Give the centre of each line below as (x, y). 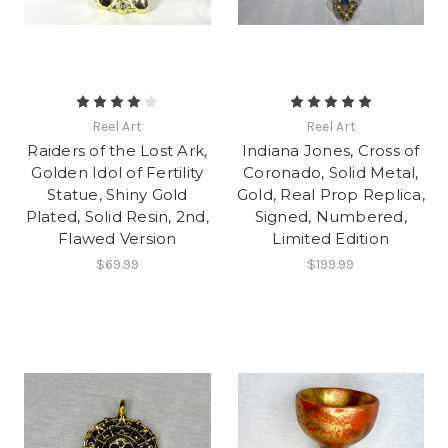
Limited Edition (331, 239)
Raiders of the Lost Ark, (117, 151)
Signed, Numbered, (330, 217)
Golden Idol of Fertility (117, 173)
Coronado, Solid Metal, (331, 173)
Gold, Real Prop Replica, (330, 195)
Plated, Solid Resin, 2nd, (117, 217)
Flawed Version (117, 239)
